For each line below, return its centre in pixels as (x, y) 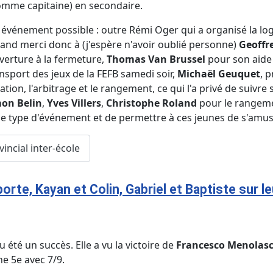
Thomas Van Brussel (156, 59)
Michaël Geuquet (219, 73)
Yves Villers (74, 103)
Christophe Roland (153, 103)
